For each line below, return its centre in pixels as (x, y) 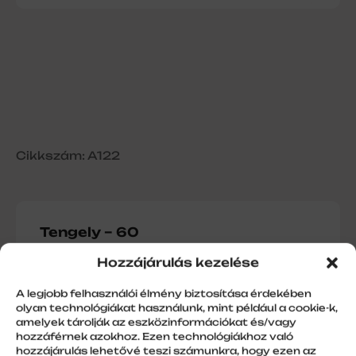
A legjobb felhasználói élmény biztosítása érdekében (164, 293)
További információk (121, 316)
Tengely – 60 (89, 232)
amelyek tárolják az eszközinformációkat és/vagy (156, 322)
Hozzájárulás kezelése (178, 262)
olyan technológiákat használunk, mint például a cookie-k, (177, 308)
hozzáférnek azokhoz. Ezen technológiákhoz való (155, 336)
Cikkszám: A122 (68, 155)
